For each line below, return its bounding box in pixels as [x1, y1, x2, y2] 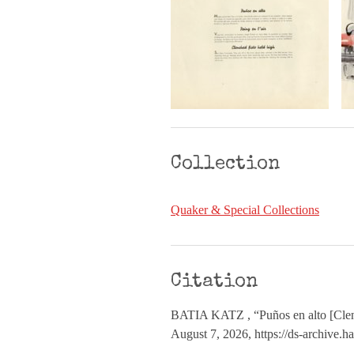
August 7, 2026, [171, 327, 254, 341]
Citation [171, 273, 258, 292]
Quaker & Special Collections [171, 203, 319, 217]
